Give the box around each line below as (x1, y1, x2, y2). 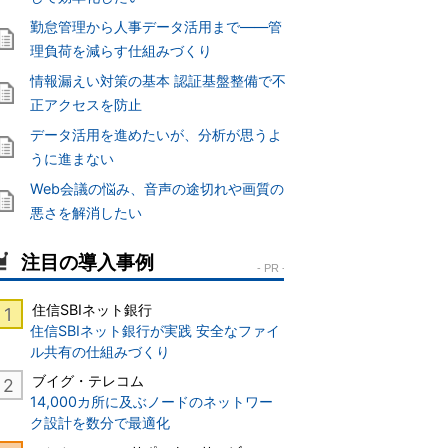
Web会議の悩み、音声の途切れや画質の (30, 180, 284, 198)
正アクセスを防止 (30, 96, 142, 114)
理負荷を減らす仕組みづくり (30, 42, 212, 60)
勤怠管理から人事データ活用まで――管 (30, 18, 282, 36)
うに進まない (30, 150, 114, 168)
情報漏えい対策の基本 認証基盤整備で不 (30, 72, 286, 90)
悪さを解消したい (30, 204, 142, 222)
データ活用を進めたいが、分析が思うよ (30, 126, 282, 144)
